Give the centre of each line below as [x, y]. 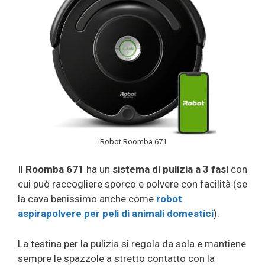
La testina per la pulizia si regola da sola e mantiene [132, 243]
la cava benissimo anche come [87, 199]
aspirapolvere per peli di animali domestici [116, 214]
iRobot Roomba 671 [132, 141]
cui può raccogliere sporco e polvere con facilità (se [132, 184]
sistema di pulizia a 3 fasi [170, 169]
